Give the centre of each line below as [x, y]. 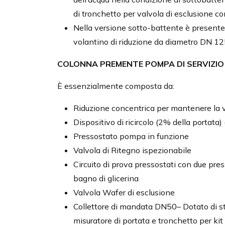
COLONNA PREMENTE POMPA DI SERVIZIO [141, 64]
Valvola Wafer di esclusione [124, 193]
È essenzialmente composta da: [116, 86]
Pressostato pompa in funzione [131, 136]
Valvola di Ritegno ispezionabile [132, 150]
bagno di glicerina [106, 179]
